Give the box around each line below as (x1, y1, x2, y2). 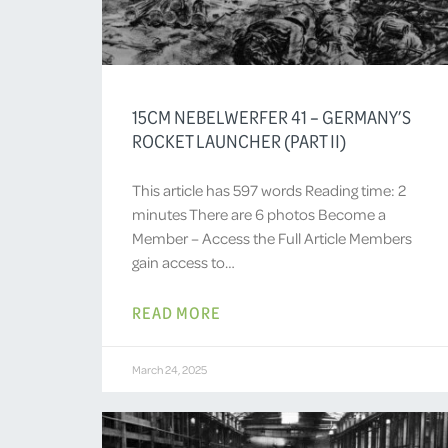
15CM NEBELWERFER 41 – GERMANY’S (132, 104, 411, 129)
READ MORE (132, 300, 221, 323)
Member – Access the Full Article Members (132, 227, 412, 248)
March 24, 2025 (132, 361, 207, 377)
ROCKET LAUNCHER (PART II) (132, 128, 346, 153)
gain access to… (132, 251, 235, 272)
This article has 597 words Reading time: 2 (132, 179, 406, 200)
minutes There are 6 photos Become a (132, 203, 386, 224)
